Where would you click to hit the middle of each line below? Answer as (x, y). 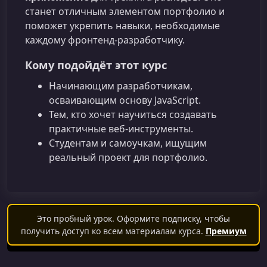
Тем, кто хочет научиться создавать (133, 114)
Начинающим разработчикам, (121, 86)
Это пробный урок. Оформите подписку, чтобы (133, 218)
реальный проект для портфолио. (128, 157)
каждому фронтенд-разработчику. (105, 40)
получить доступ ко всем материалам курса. (113, 231)
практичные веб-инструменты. (121, 128)
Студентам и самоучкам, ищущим (128, 143)
